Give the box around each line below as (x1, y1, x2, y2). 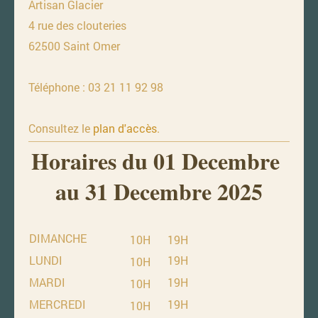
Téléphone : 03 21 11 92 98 (28, 79, 163, 94)
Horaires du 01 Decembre (31, 143, 287, 177)
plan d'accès (93, 120, 157, 136)
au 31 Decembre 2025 (55, 174, 263, 208)
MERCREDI (29, 296, 86, 312)
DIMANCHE (29, 230, 87, 246)
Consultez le (28, 120, 93, 136)
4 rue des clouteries (28, 17, 126, 33)
